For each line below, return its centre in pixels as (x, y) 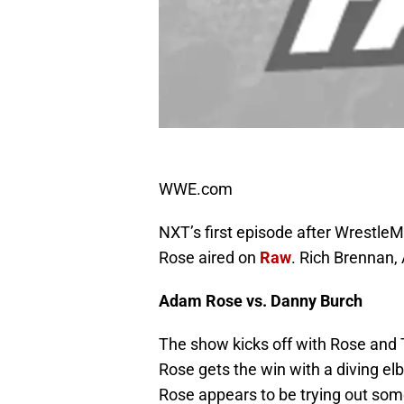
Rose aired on (209, 258)
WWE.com (196, 189)
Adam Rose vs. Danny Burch (261, 301)
